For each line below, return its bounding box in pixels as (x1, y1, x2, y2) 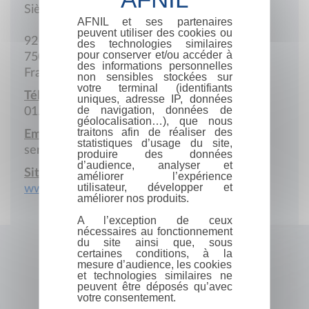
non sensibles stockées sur (77, 70, 232, 83)
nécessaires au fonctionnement (77, 225, 232, 237)
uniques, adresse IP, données (77, 92, 232, 105)
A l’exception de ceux (77, 214, 232, 226)
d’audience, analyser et (77, 159, 232, 171)
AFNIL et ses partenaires (77, 15, 232, 28)
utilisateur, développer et (77, 181, 232, 193)
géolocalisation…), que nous (77, 114, 232, 127)
